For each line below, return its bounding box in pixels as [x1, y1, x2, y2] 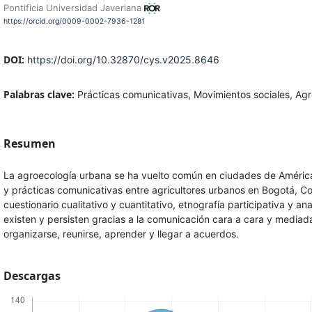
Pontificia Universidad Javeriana [3, 1, 144, 13]
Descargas [3, 267, 61, 283]
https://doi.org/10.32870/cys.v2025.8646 [26, 53, 219, 65]
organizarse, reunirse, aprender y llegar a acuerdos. [3, 227, 239, 240]
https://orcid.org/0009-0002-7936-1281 [3, 16, 145, 26]
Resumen [3, 135, 56, 151]
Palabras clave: [3, 87, 77, 101]
